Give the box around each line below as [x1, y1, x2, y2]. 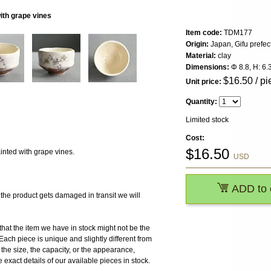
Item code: [186, 28, 222, 38]
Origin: [186, 40, 209, 49]
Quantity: [186, 97, 217, 106]
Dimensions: [186, 63, 229, 72]
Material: [186, 51, 216, 60]
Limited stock [186, 116, 229, 125]
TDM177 [222, 28, 252, 38]
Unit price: [186, 77, 221, 87]
